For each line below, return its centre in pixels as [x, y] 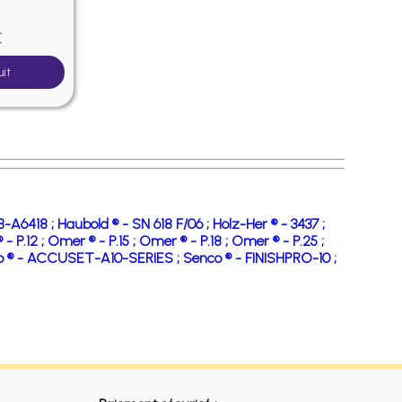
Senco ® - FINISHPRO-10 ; [259, 258]
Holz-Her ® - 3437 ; [268, 224]
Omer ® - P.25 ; [277, 241]
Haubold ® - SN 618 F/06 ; [135, 224]
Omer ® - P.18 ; [185, 241]
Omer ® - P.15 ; [93, 241]
